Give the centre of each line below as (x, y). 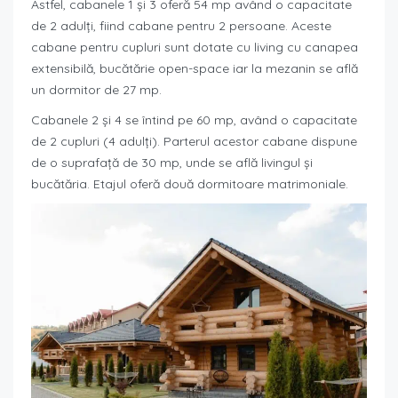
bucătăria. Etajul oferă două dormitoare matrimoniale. (190, 184)
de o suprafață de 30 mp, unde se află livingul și (172, 163)
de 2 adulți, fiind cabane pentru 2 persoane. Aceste (181, 26)
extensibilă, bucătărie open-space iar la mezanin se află (195, 69)
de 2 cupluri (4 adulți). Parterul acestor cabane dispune (194, 142)
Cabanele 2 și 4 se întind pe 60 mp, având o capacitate (194, 120)
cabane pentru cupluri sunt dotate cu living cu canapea (195, 48)
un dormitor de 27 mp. (96, 90)
